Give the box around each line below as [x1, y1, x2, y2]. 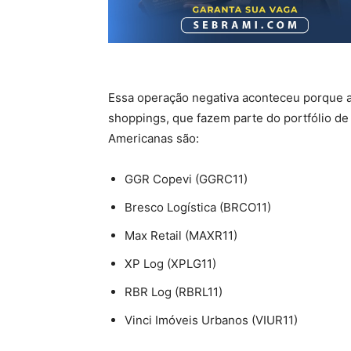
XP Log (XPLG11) [125, 256, 216, 271]
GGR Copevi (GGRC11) [125, 172, 248, 186]
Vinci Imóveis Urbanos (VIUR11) [125, 313, 298, 327]
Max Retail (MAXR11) [125, 228, 237, 243]
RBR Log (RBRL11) [125, 284, 223, 299]
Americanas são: [108, 131, 199, 146]
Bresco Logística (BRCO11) [125, 200, 271, 215]
